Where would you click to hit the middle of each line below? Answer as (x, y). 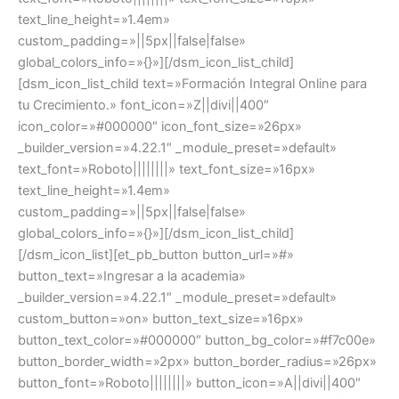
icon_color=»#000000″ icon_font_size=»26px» (160, 127)
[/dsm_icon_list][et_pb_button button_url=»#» (156, 255)
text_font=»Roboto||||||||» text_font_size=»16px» (167, 170)
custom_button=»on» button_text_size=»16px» (161, 319)
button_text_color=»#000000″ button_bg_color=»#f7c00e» (197, 341)
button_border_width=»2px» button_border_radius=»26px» (197, 362)
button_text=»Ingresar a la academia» (132, 277)
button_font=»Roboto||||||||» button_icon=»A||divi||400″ (189, 383)
